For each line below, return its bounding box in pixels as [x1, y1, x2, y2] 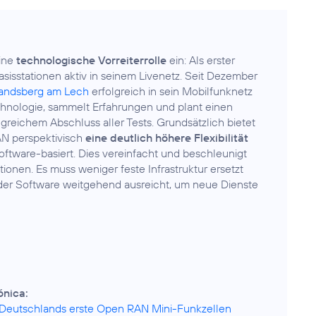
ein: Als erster [166, 53, 235, 67]
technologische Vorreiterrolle [16, 53, 166, 67]
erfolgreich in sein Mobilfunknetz [89, 84, 253, 98]
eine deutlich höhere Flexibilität [85, 130, 248, 145]
